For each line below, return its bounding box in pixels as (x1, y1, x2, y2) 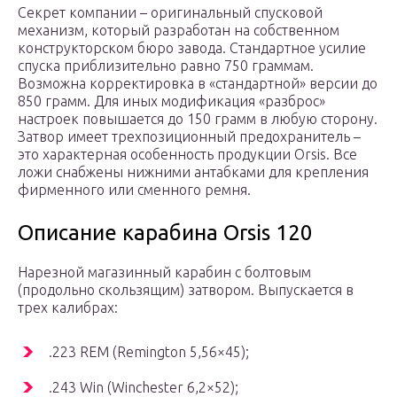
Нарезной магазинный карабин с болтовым (18, 264, 311, 281)
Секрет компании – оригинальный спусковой (18, 4, 323, 21)
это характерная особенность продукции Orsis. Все (18, 146, 357, 163)
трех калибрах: (18, 300, 118, 316)
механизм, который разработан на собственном (18, 22, 339, 39)
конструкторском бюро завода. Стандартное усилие (18, 40, 366, 57)
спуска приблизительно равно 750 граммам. (18, 58, 314, 74)
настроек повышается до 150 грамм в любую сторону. (18, 111, 378, 128)
